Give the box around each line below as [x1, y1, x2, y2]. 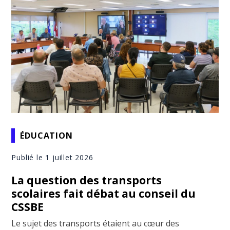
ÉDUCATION [20, 129, 73, 141]
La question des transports [11, 173, 162, 188]
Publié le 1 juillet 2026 [11, 152, 93, 163]
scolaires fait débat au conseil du [11, 186, 196, 201]
